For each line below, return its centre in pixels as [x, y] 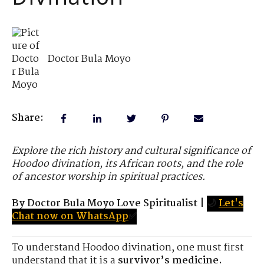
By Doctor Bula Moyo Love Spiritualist [105, 203]
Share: [28, 118]
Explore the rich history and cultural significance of [131, 151]
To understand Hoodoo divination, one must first [128, 247]
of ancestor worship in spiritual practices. [109, 177]
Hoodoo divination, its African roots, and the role [127, 164]
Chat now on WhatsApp [70, 216]
